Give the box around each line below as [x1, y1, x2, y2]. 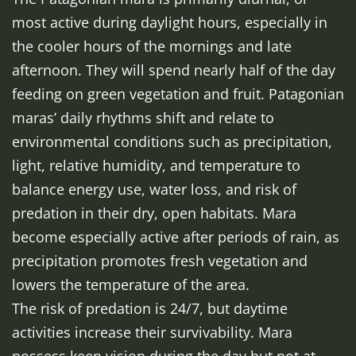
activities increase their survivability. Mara [12, 323, 292, 342]
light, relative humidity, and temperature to [12, 156, 300, 176]
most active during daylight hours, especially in [12, 13, 327, 33]
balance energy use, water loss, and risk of [12, 180, 296, 199]
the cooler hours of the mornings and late [12, 37, 292, 56]
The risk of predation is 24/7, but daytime [12, 299, 288, 319]
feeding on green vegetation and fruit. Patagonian [12, 84, 344, 104]
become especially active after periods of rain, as [12, 227, 339, 247]
